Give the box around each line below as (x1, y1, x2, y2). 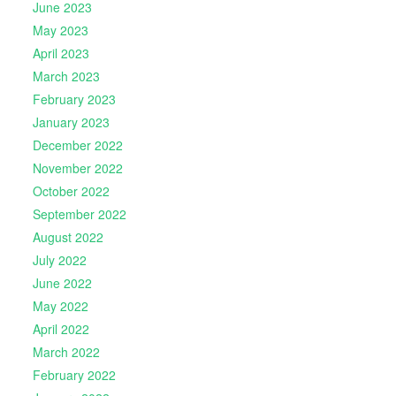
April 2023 (32, 44, 89, 63)
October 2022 (32, 182, 110, 201)
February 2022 (32, 366, 116, 385)
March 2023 (32, 67, 100, 86)
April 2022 (32, 320, 89, 339)
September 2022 (32, 205, 126, 224)
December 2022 (32, 136, 123, 155)
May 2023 (32, 21, 88, 40)
